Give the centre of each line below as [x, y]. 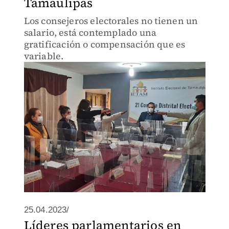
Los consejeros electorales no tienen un [111, 21]
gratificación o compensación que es [105, 44]
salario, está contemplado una [90, 32]
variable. [44, 56]
